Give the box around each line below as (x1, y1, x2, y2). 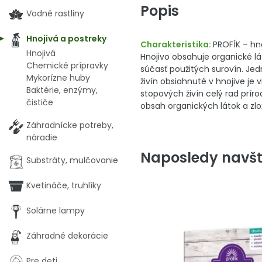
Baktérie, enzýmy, (26, 84, 98, 96)
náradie (26, 132, 57, 143)
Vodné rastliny (26, 8, 84, 19)
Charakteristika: (140, 39, 213, 50)
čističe (26, 96, 53, 108)
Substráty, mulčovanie (26, 154, 118, 166)
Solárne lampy (26, 205, 85, 216)
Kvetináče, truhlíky (26, 180, 101, 191)
